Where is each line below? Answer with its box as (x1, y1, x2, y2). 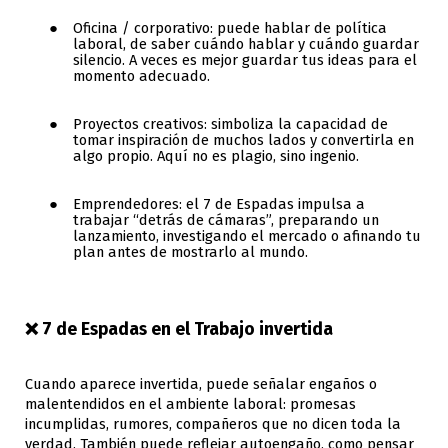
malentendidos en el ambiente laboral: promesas (25, 394, 356, 413)
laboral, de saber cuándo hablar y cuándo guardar (73, 34, 419, 53)
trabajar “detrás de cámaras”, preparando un (73, 210, 379, 229)
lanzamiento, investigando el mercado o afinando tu (73, 226, 421, 245)
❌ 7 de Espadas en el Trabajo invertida (25, 319, 333, 341)
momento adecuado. (73, 66, 210, 85)
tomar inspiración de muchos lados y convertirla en (73, 130, 414, 149)
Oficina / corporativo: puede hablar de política (73, 18, 387, 37)
